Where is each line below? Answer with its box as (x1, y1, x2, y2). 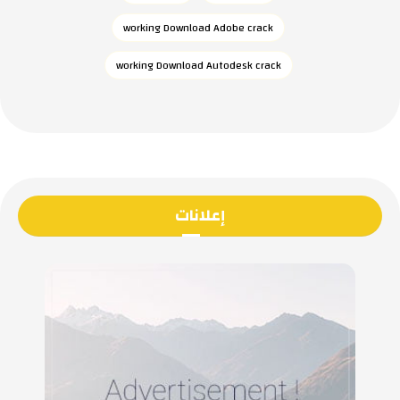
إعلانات (175, 200, 225, 230)
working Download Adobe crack (123, 17, 273, 37)
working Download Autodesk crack (115, 54, 281, 75)
